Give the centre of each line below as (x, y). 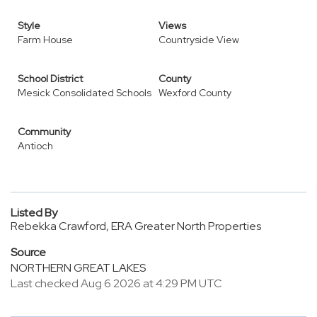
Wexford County (195, 93)
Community (44, 132)
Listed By (34, 213)
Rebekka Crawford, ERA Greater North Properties (136, 226)
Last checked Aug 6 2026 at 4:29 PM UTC (116, 283)
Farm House (45, 40)
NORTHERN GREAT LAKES (78, 268)
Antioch (35, 146)
